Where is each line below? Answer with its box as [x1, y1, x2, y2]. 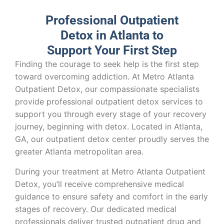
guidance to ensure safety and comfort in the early [15, 191, 208, 201]
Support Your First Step [47, 43, 177, 58]
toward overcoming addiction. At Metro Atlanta [15, 71, 194, 82]
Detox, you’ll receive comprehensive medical [15, 178, 184, 189]
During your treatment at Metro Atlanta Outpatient [15, 166, 205, 176]
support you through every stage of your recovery [15, 109, 206, 119]
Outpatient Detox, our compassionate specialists [15, 84, 199, 94]
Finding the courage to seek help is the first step [15, 59, 199, 69]
